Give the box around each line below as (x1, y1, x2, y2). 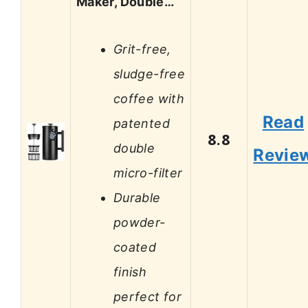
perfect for (113, 289, 181, 304)
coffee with (113, 91, 184, 106)
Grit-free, (113, 41, 171, 56)
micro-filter (113, 165, 183, 180)
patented (113, 115, 170, 131)
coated (113, 239, 157, 254)
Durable (113, 190, 161, 205)
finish (113, 264, 147, 279)
